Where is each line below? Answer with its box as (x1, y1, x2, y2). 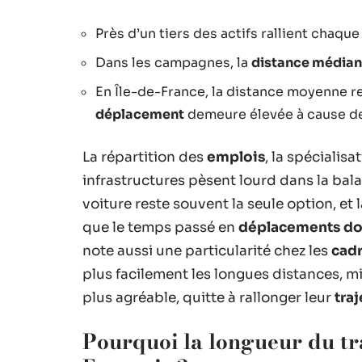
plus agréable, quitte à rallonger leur (82, 288, 335, 306)
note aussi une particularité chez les (82, 242, 331, 259)
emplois (207, 148, 265, 166)
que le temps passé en (82, 218, 238, 236)
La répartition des (82, 148, 207, 166)
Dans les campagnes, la (95, 53, 251, 71)
